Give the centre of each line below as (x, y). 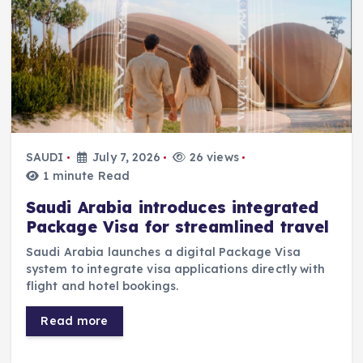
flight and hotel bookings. (102, 286)
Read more (75, 320)
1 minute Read (85, 176)
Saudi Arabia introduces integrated (172, 207)
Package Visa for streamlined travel (177, 226)
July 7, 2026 (125, 158)
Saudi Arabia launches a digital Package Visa (163, 252)
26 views (212, 158)
